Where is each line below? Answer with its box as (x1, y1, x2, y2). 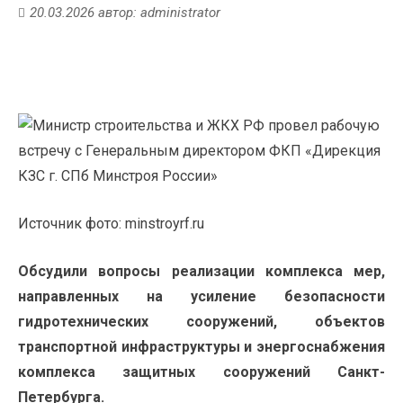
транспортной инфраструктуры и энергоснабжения (18, 338, 385, 356)
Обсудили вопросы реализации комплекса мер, (18, 263, 385, 281)
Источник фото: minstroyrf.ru (18, 215, 204, 233)
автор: (94, 4, 140, 22)
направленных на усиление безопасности (18, 288, 385, 306)
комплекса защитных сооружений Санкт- (18, 363, 385, 381)
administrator (140, 4, 220, 22)
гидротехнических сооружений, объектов (18, 313, 385, 331)
